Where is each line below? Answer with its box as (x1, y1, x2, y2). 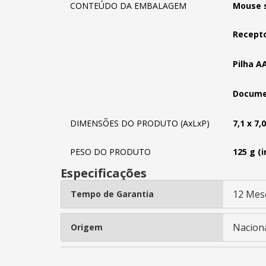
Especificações (61, 165, 147, 181)
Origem (71, 221, 103, 233)
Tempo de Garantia (71, 188, 154, 199)
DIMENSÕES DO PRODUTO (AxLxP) (70, 118, 210, 129)
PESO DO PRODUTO (70, 146, 151, 157)
